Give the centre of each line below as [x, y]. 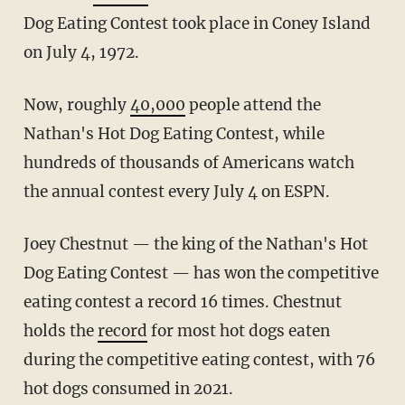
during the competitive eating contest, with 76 [199, 359]
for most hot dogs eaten [238, 330]
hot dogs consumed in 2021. [128, 388]
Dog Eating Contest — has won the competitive [201, 273]
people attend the [253, 104]
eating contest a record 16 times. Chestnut [182, 301]
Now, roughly [83, 104]
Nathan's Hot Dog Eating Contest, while [174, 133]
